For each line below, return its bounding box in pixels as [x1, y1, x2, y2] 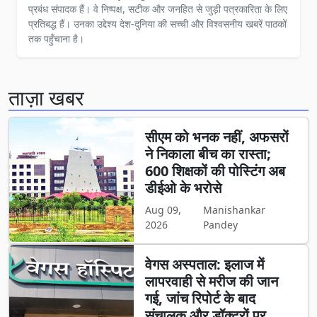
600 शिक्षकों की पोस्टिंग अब [144, 161, 285, 181]
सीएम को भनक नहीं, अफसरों [144, 127, 289, 147]
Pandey [202, 218, 238, 232]
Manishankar [202, 203, 265, 217]
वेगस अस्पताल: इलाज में [144, 255, 264, 275]
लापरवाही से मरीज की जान [144, 272, 278, 292]
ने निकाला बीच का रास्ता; [144, 144, 271, 164]
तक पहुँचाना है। [28, 32, 84, 46]
